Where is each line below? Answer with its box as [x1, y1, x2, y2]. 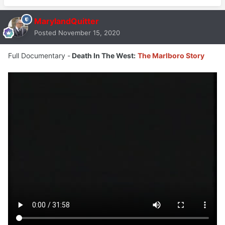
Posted [34, 28, 58, 37]
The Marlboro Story [138, 51, 204, 60]
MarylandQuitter [34, 16, 99, 26]
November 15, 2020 [58, 28, 120, 37]
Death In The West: [70, 51, 136, 60]
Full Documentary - [8, 51, 70, 60]
